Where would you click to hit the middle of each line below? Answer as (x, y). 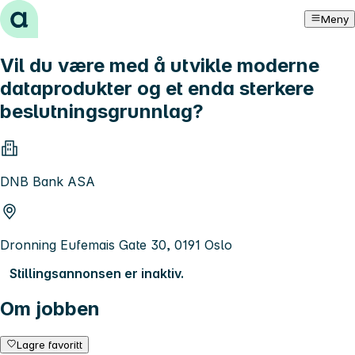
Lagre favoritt (50, 344)
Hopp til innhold (55, 14)
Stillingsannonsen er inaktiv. (97, 273)
